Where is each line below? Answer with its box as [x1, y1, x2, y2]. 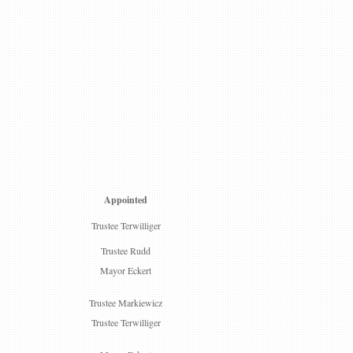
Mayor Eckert [100, 264, 151, 277]
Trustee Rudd [101, 244, 150, 257]
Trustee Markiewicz [89, 296, 162, 309]
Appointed [104, 193, 147, 206]
